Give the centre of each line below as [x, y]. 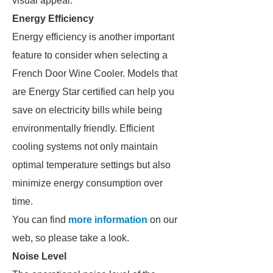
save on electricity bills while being [87, 110]
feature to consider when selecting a [90, 55]
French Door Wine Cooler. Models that [95, 73]
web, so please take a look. [71, 238]
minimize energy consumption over [87, 183]
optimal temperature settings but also [91, 165]
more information [108, 220]
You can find [40, 220]
